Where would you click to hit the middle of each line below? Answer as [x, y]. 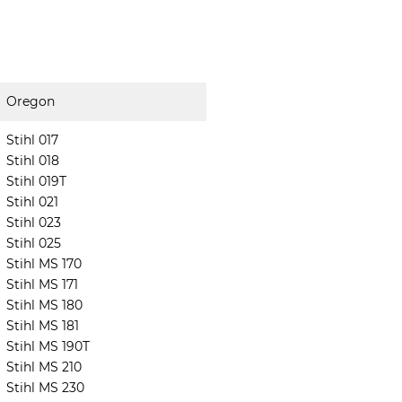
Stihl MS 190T [48, 346]
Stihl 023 [33, 223]
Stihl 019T [36, 181]
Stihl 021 [32, 202]
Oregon [30, 101]
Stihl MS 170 [44, 264]
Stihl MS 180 [44, 305]
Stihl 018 [32, 161]
